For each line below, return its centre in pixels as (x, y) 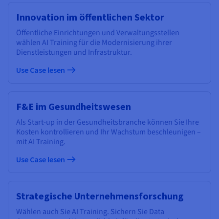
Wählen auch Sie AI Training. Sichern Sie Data (90, 211)
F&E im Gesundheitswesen (74, 106)
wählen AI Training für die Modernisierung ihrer (94, 42)
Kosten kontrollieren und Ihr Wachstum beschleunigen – (109, 132)
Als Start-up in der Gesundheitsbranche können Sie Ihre (108, 122)
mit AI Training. (41, 142)
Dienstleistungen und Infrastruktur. (74, 52)
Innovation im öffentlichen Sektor (90, 17)
